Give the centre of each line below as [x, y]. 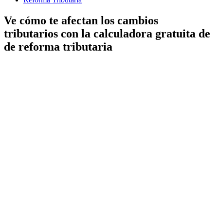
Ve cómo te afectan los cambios [81, 21]
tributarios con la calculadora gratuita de [107, 34]
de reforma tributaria [58, 47]
